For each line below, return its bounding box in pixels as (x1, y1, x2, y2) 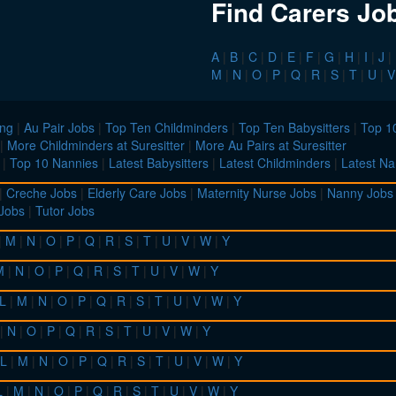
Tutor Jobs (35, 202, 95, 220)
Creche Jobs (6, 184, 77, 202)
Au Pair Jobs (24, 118, 95, 137)
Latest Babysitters (109, 154, 209, 172)
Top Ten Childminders (105, 118, 228, 137)
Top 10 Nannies (10, 154, 98, 172)
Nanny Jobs (327, 184, 393, 202)
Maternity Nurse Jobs (197, 184, 316, 202)
